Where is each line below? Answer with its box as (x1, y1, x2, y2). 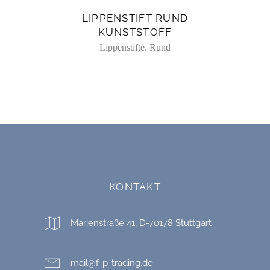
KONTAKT (109, 181, 161, 193)
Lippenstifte (99, 42, 145, 53)
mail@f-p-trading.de (71, 257, 153, 269)
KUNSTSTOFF (98, 26, 172, 39)
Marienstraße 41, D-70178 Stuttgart (71, 218, 212, 229)
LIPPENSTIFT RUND (81, 12, 189, 25)
